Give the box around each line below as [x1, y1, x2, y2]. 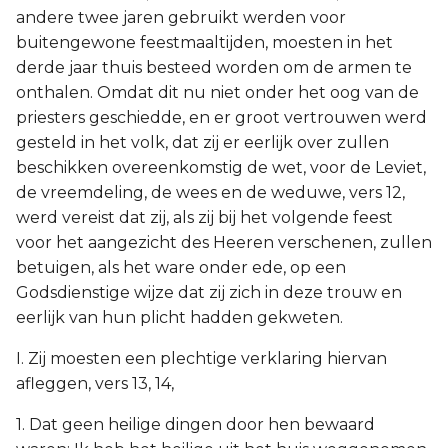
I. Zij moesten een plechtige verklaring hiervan [16, 349, 387, 368]
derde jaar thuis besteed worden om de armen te [16, 58, 412, 77]
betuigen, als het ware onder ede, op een [16, 258, 346, 277]
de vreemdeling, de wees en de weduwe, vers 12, [16, 183, 405, 202]
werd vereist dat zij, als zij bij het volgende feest [16, 208, 393, 227]
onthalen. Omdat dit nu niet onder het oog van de [16, 83, 419, 102]
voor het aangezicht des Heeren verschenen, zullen [16, 233, 432, 252]
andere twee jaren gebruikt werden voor [16, 8, 346, 27]
